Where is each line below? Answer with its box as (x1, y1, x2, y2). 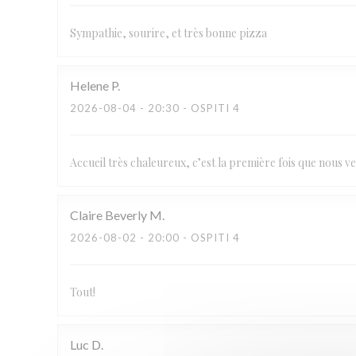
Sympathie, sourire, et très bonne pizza (70, 25, 267, 41)
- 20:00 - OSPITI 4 (137, 231, 240, 244)
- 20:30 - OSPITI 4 (137, 102, 240, 114)
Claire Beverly (70, 207, 147, 222)
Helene (70, 78, 109, 93)
